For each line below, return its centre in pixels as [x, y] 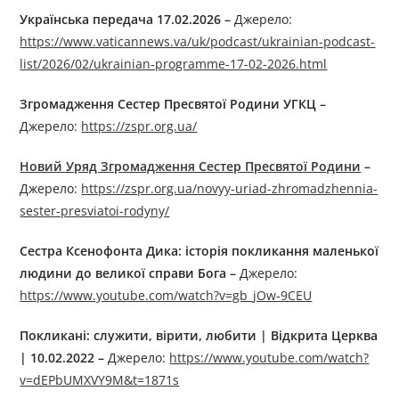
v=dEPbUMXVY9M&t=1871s [100, 380]
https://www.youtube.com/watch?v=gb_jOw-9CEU [166, 296]
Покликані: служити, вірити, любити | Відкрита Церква [199, 336]
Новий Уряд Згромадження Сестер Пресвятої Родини [191, 167]
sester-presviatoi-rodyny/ [95, 211]
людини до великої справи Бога [123, 273]
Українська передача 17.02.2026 [121, 20]
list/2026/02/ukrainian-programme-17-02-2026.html [174, 64]
